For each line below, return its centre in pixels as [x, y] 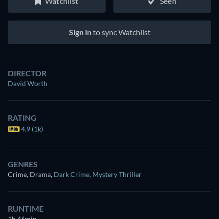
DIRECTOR [27, 73]
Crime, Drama [29, 175]
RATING [22, 118]
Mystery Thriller [117, 175]
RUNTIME [26, 209]
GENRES [23, 164]
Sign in [80, 32]
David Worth [28, 84]
